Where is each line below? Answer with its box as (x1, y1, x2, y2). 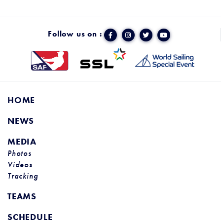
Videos (7, 160, 33, 170)
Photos (7, 148, 32, 159)
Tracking (7, 171, 38, 182)
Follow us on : (48, 29, 102, 39)
